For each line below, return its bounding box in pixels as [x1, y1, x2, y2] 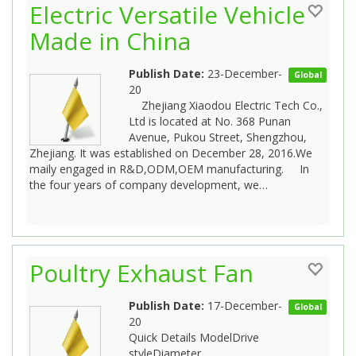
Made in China [29, 24, 191, 57]
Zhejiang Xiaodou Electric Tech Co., [129, 97, 323, 113]
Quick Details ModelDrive [129, 329, 259, 345]
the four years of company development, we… [29, 176, 268, 192]
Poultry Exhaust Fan [29, 256, 253, 289]
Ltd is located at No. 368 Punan [129, 113, 291, 129]
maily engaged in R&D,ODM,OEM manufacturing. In [29, 161, 309, 176]
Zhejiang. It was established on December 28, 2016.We [29, 145, 312, 161]
